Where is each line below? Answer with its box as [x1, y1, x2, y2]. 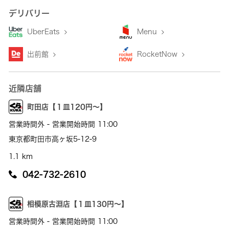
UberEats [27, 28, 63, 36]
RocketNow [136, 51, 180, 58]
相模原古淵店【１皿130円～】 [27, 200, 129, 208]
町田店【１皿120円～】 [27, 103, 107, 111]
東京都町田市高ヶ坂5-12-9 [9, 135, 97, 143]
